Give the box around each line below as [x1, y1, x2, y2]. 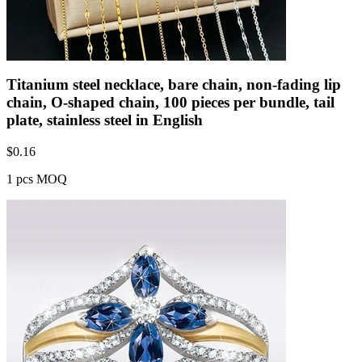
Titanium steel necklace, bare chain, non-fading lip [6, 76, 341, 94]
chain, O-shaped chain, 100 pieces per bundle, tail [6, 94, 335, 112]
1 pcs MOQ [6, 171, 67, 186]
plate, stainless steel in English [6, 112, 203, 129]
